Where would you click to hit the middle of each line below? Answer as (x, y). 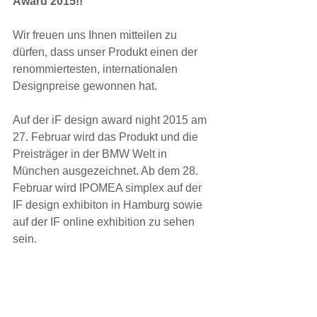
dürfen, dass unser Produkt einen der (106, 52)
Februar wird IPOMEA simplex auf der (109, 188)
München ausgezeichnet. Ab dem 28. (107, 171)
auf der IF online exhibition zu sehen (105, 222)
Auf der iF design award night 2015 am (111, 120)
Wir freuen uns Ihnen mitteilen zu (96, 35)
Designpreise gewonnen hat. (88, 86)
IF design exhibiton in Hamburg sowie (109, 205)
